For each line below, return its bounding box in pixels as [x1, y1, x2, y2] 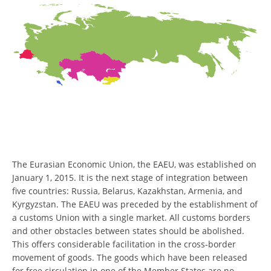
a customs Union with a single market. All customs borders [12, 212, 250, 224]
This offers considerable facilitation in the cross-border [12, 238, 236, 250]
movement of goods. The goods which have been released [12, 252, 247, 264]
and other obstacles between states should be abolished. [12, 225, 244, 237]
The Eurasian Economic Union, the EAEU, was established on [12, 158, 256, 171]
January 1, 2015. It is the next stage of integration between [12, 172, 248, 184]
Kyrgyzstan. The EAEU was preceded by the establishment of [12, 198, 258, 211]
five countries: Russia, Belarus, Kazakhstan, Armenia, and [12, 185, 243, 197]
